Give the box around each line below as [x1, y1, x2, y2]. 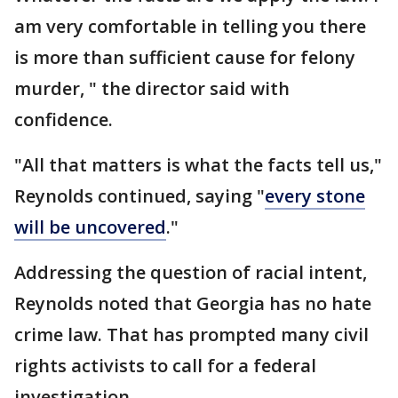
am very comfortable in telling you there [14, 13, 366, 38]
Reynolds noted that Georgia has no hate [14, 291, 371, 315]
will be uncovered [14, 214, 166, 239]
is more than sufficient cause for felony [14, 44, 355, 69]
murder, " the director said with [14, 76, 290, 100]
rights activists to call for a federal [14, 353, 316, 378]
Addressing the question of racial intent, [14, 259, 367, 284]
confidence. [14, 107, 113, 131]
